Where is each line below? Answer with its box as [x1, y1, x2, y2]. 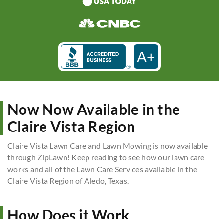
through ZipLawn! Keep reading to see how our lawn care [7, 153, 205, 162]
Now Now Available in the [7, 100, 180, 118]
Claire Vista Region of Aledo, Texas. [7, 176, 129, 185]
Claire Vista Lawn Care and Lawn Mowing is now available [7, 141, 208, 150]
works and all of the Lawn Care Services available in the [7, 164, 197, 174]
